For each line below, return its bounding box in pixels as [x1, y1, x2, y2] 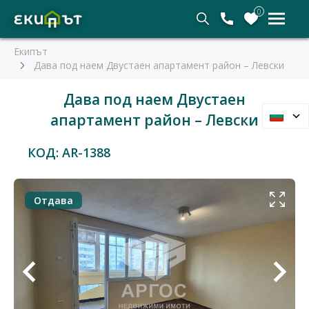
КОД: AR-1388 [28, 144, 110, 161]
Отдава [34, 194, 73, 207]
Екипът [14, 45, 48, 58]
